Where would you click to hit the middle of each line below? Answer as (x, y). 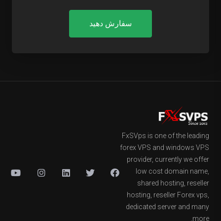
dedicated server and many (167, 207)
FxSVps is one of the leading (166, 136)
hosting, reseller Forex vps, (168, 195)
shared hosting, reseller (173, 183)
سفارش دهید (110, 23)
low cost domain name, (172, 171)
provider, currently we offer (168, 159)
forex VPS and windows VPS (165, 147)
